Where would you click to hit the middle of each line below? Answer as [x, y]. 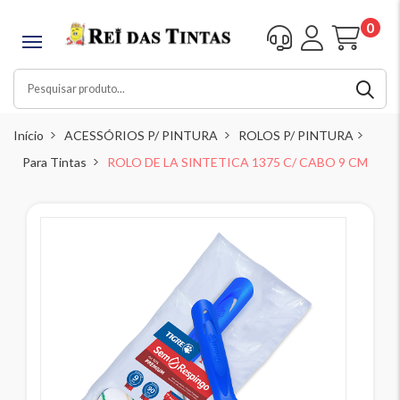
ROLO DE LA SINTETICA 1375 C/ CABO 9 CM [237, 162]
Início [29, 136]
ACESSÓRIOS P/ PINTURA [141, 136]
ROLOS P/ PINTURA [296, 136]
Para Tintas [54, 162]
